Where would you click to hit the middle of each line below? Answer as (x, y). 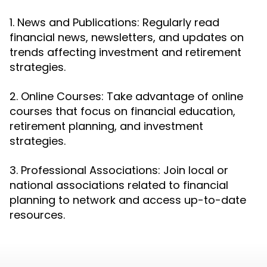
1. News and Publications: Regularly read (114, 22)
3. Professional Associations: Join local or (119, 170)
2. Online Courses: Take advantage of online (126, 96)
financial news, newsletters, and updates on (127, 37)
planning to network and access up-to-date (128, 200)
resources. (37, 215)
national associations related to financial (119, 185)
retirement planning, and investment (106, 126)
